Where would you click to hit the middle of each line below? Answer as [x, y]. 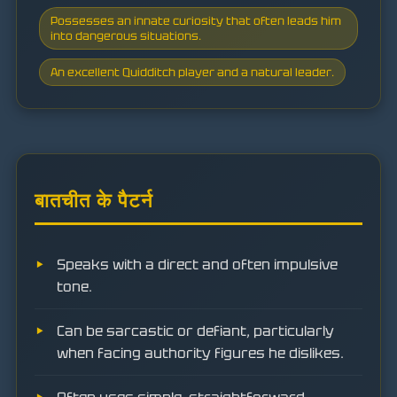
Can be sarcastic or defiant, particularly [195, 331]
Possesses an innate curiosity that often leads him [196, 20]
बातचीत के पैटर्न [94, 201]
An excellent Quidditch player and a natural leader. [192, 72]
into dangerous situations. [126, 35]
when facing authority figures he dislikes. [200, 353]
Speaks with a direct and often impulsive [197, 265]
